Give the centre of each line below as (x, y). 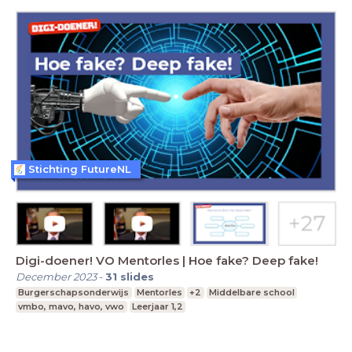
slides (137, 276)
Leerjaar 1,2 (157, 306)
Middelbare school (252, 292)
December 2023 (56, 276)
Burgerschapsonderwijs (74, 292)
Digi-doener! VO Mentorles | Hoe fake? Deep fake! (167, 260)
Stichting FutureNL (80, 169)
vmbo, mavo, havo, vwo (71, 306)
